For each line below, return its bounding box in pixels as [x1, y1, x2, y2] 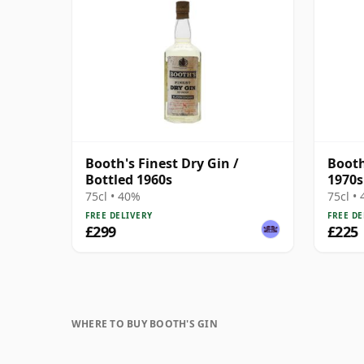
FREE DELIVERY [85, 209, 153, 221]
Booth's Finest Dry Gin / [85, 154, 239, 172]
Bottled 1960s [85, 170, 172, 188]
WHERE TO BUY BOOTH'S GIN [71, 316, 218, 331]
